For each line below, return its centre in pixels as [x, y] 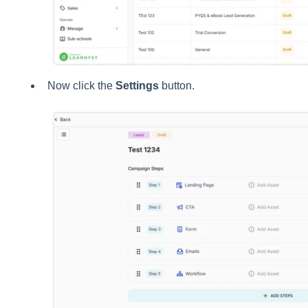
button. [178, 86]
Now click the [81, 86]
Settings [138, 86]
